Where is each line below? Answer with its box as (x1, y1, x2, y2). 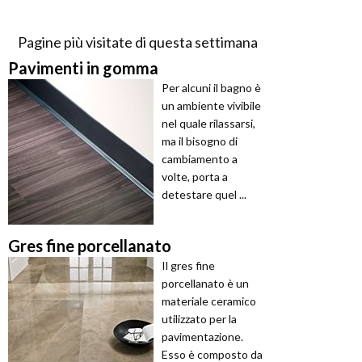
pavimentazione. (162, 330, 243, 344)
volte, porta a (162, 170, 228, 184)
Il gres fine (162, 259, 215, 273)
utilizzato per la (162, 312, 237, 326)
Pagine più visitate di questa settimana (17, 33, 258, 52)
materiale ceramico (162, 294, 256, 309)
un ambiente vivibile (162, 99, 261, 113)
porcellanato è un (162, 276, 249, 291)
